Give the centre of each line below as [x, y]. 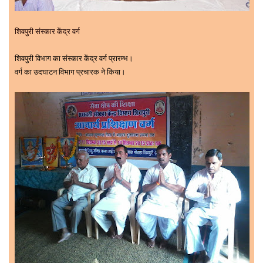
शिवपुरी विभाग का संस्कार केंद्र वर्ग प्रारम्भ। [74, 58]
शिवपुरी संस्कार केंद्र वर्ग [47, 31]
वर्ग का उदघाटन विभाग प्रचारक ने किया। [70, 72]
